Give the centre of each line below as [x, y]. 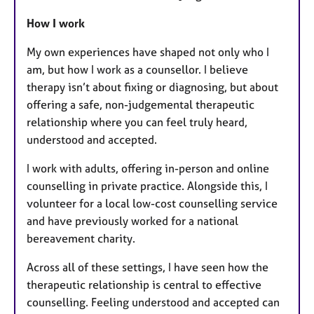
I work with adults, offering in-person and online [148, 168]
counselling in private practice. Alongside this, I [147, 185]
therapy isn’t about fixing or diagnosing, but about [152, 87]
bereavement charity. [81, 238]
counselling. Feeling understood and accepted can [153, 302]
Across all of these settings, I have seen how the [148, 267]
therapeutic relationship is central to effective [144, 284]
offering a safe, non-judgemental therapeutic [141, 104]
